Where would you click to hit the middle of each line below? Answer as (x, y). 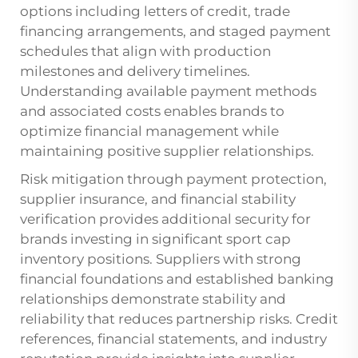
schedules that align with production (145, 52)
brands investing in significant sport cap (155, 239)
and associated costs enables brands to (152, 111)
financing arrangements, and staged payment (175, 32)
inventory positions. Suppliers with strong (161, 259)
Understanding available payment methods (168, 91)
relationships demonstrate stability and (153, 299)
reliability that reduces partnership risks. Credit (179, 319)
